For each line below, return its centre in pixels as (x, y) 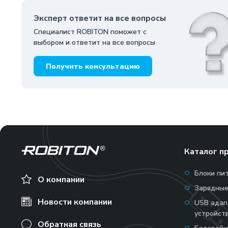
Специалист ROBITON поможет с (90, 32)
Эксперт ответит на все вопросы (100, 18)
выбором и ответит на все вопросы (94, 42)
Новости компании (75, 202)
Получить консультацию (93, 66)
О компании (61, 180)
